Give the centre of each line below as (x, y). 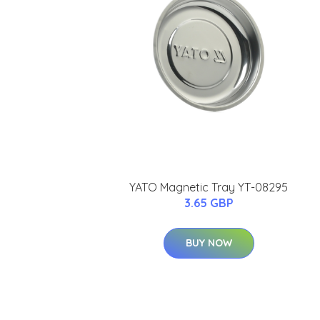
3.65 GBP (209, 203)
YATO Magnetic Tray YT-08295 (209, 187)
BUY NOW (209, 243)
